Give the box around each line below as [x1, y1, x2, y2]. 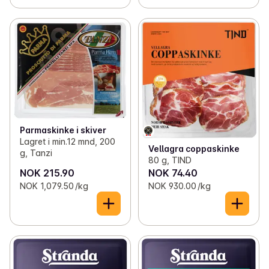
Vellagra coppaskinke [148, 143, 240, 154]
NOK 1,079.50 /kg [20, 180, 88, 191]
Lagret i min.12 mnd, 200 [20, 136, 115, 147]
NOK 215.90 [20, 166, 74, 179]
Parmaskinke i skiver [20, 124, 106, 135]
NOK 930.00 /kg [148, 180, 211, 191]
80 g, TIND [148, 154, 192, 165]
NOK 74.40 [148, 166, 198, 179]
